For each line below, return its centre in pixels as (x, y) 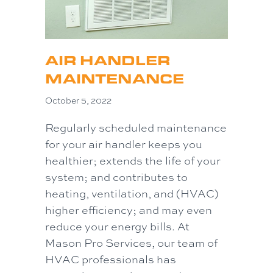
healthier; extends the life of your (133, 161)
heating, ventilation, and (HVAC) (132, 193)
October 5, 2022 (78, 101)
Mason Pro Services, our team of (131, 243)
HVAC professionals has (111, 259)
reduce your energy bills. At (117, 226)
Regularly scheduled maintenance (136, 128)
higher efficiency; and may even (129, 210)
